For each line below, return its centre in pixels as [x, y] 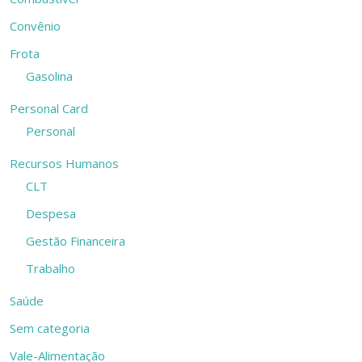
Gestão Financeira [76, 241]
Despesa [51, 213]
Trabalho [51, 268]
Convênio [36, 26]
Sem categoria [50, 328]
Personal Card [49, 108]
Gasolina [50, 76]
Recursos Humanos [65, 163]
